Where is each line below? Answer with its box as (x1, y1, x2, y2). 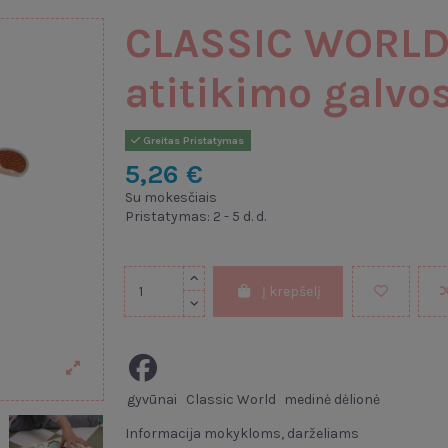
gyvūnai (127, 390, 178, 408)
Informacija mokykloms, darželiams (124, 425, 359, 443)
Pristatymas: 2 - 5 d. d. (124, 207, 266, 225)
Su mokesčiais (124, 188, 217, 206)
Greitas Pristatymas (140, 133, 245, 147)
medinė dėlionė (284, 390, 381, 408)
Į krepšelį (262, 282, 322, 300)
